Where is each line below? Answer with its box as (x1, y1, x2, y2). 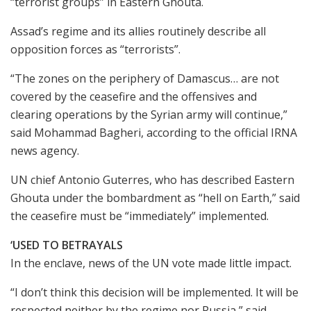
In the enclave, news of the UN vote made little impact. (10, 255, 292, 271)
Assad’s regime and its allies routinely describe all (10, 23, 266, 39)
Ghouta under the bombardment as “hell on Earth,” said (10, 190, 300, 205)
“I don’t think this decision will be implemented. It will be (10, 284, 299, 300)
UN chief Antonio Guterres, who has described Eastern (10, 171, 294, 187)
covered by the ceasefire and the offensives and (10, 88, 257, 104)
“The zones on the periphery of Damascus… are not (10, 70, 279, 86)
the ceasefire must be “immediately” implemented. (10, 208, 269, 224)
